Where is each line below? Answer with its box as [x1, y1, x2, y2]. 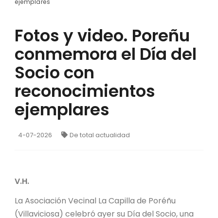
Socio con [15, 60, 94, 84]
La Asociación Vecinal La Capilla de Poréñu [15, 195, 176, 206]
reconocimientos [15, 79, 155, 103]
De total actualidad [70, 130, 130, 140]
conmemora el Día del [15, 42, 197, 66]
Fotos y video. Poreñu [15, 23, 190, 47]
